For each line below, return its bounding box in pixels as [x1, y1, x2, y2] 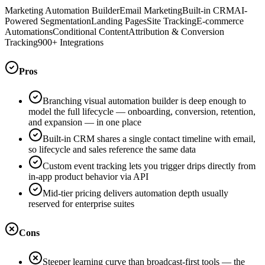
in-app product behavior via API [28, 171, 148, 182]
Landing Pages [91, 16, 147, 27]
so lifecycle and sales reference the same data [28, 144, 196, 154]
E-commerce [196, 16, 244, 27]
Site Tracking [147, 16, 196, 27]
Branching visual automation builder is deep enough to [43, 95, 246, 106]
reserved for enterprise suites [28, 198, 134, 209]
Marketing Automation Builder [5, 5, 119, 16]
